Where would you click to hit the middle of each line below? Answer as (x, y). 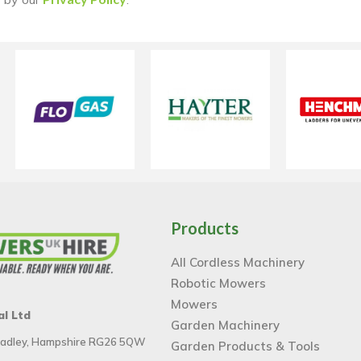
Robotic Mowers (219, 283)
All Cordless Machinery (238, 262)
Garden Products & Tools (246, 346)
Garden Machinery (226, 325)
